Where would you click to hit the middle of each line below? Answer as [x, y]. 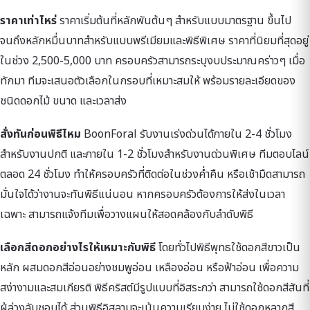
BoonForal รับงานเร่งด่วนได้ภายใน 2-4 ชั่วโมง [186, 135]
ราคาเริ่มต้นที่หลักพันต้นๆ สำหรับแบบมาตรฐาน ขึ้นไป [174, 21]
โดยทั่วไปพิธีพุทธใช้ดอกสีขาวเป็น [228, 248]
